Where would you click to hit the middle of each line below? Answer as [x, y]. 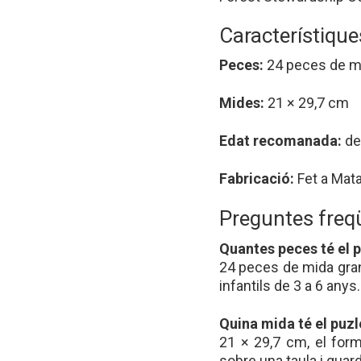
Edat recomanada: [280, 141]
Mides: [242, 103]
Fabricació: [257, 179]
